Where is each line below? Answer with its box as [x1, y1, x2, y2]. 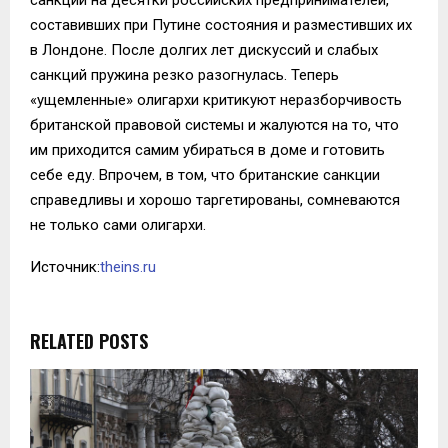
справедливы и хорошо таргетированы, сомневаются [30, 190, 400, 209]
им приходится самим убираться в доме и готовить [30, 140, 385, 159]
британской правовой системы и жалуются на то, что [30, 115, 399, 134]
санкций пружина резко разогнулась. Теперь [30, 65, 339, 84]
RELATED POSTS [30, 327, 148, 354]
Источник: [30, 257, 100, 276]
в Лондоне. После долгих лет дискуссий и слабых [30, 40, 378, 59]
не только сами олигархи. [30, 215, 206, 234]
